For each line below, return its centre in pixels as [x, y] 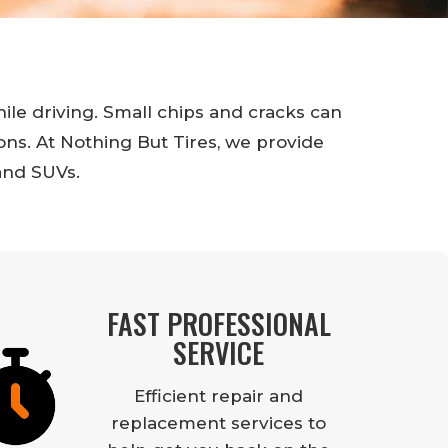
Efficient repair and [219, 396]
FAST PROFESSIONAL [218, 324]
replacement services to [219, 423]
